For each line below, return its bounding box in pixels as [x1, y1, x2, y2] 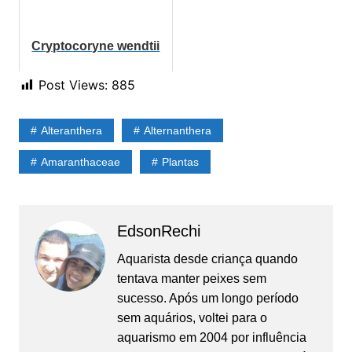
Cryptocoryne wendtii [31, 39, 160, 53]
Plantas [161, 156, 199, 169]
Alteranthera [40, 124, 102, 137]
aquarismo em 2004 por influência [116, 331, 306, 345]
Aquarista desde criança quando [116, 252, 298, 266]
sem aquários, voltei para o [116, 311, 267, 325]
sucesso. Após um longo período [116, 291, 299, 306]
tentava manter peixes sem [116, 272, 266, 286]
